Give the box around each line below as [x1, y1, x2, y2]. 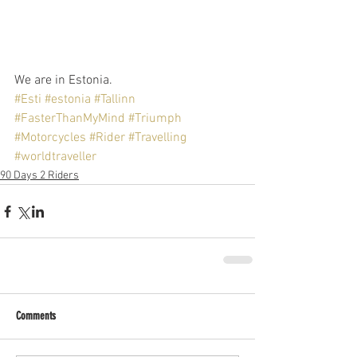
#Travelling [128, 130, 186, 147]
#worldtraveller [14, 149, 96, 166]
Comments [16, 309, 56, 324]
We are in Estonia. [14, 73, 112, 89]
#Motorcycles [14, 130, 86, 147]
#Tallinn [94, 92, 135, 108]
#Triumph [128, 111, 182, 127]
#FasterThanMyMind [14, 111, 125, 127]
